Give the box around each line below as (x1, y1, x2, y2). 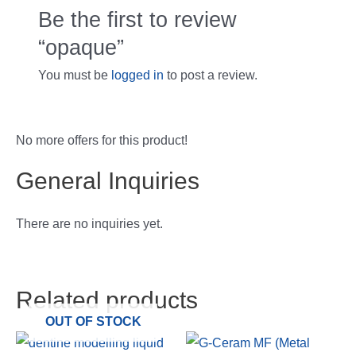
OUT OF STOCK (44, 314, 141, 328)
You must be (37, 68, 111, 82)
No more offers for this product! (16, 133, 188, 147)
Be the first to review (37, 7, 237, 32)
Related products (16, 286, 198, 313)
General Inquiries (16, 167, 199, 194)
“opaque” (37, 35, 124, 60)
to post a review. (163, 68, 257, 82)
